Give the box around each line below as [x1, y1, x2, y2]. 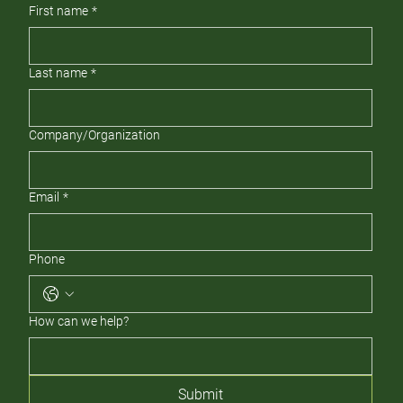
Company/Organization [29, 128, 161, 143]
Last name [29, 66, 88, 81]
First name [29, 4, 89, 19]
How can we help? [29, 314, 130, 329]
